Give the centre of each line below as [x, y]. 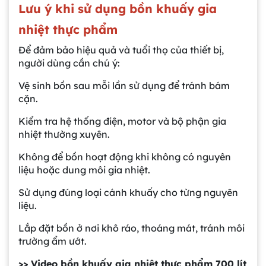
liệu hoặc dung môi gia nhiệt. [84, 170]
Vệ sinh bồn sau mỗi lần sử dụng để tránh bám [124, 85]
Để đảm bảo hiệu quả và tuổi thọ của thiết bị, [121, 50]
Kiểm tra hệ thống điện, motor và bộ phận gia [122, 121]
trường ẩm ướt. [53, 241]
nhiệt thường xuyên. [64, 134]
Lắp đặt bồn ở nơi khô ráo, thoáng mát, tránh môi [132, 228]
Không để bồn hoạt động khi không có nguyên [125, 156]
